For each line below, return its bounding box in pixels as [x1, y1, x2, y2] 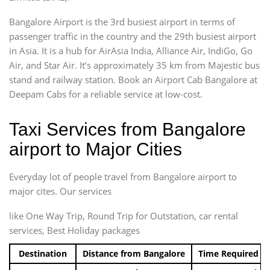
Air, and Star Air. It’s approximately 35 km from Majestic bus [9, 58, 260, 71]
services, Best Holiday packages [9, 224, 140, 236]
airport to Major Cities [9, 139, 182, 159]
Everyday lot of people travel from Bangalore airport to [9, 170, 237, 183]
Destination [19, 247, 67, 259]
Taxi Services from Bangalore [9, 119, 246, 139]
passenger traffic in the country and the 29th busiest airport [9, 30, 256, 42]
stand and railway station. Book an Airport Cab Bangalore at [9, 73, 257, 86]
